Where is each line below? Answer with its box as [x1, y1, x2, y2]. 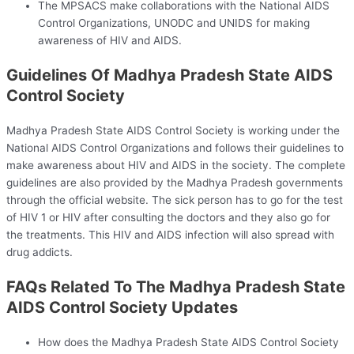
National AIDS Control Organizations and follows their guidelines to [6, 141, 344, 154]
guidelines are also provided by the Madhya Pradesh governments [6, 175, 343, 189]
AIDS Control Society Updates [6, 297, 242, 317]
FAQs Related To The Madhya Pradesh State [6, 277, 345, 296]
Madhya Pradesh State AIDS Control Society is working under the [6, 123, 340, 137]
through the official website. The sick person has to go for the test [6, 193, 343, 206]
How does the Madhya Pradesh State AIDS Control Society [38, 335, 339, 348]
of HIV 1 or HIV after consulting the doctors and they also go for [6, 210, 330, 224]
